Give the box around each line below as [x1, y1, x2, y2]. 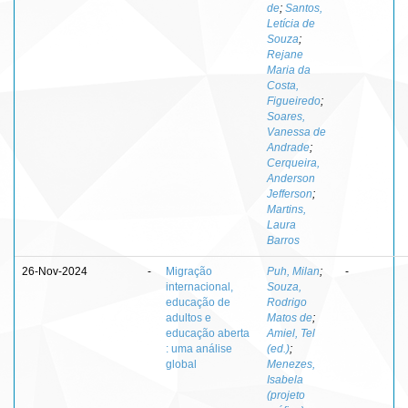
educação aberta [166, 326, 250, 340]
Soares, [267, 109, 305, 123]
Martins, [267, 202, 306, 216]
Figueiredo [267, 94, 321, 107]
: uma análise [166, 342, 232, 355]
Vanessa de [267, 125, 326, 138]
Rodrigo [267, 295, 307, 309]
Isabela [267, 372, 303, 386]
